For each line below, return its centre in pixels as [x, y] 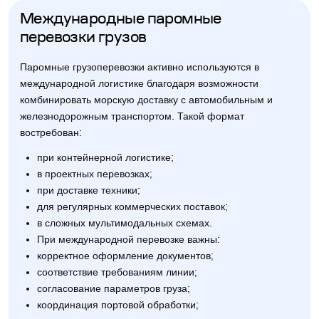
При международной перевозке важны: [129, 240]
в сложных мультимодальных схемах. [125, 223]
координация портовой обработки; [118, 305]
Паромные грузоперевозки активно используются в [140, 67]
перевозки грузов [83, 38]
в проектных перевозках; [95, 174]
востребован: [51, 133]
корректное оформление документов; [125, 256]
